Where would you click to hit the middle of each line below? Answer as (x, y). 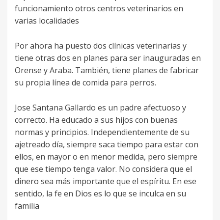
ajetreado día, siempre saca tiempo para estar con (107, 145)
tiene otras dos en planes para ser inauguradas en (108, 58)
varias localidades (47, 21)
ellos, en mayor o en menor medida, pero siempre (106, 157)
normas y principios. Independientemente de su (102, 132)
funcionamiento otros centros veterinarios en (99, 9)
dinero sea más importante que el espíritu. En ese (106, 181)
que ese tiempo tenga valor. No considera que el (103, 169)
